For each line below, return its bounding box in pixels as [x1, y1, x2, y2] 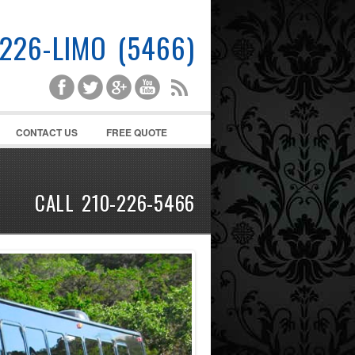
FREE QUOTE [106, 124, 167, 139]
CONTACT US [16, 124, 78, 139]
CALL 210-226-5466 [34, 188, 195, 217]
